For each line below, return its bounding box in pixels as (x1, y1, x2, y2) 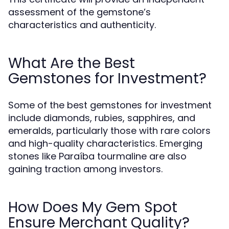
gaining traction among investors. (8, 163, 163, 175)
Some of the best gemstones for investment (8, 99, 212, 111)
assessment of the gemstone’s (8, 6, 151, 18)
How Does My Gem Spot (8, 197, 177, 217)
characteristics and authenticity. (8, 18, 156, 31)
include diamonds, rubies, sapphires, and (8, 111, 195, 124)
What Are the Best (8, 53, 135, 73)
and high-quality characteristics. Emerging (8, 137, 202, 150)
